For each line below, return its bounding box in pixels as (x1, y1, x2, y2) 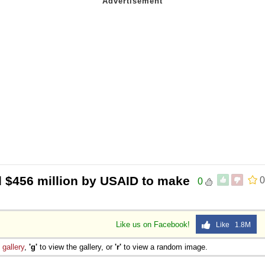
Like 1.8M (211, 220, 251, 229)
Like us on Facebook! (116, 219, 192, 229)
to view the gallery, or (37, 242, 115, 251)
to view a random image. (121, 242, 208, 251)
